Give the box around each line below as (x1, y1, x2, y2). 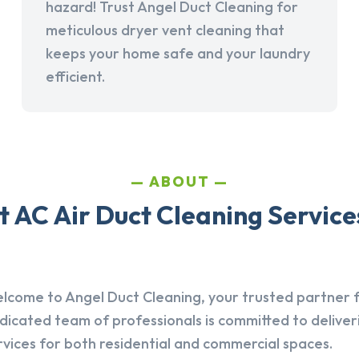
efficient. (45, 67, 105, 87)
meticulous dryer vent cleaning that (45, 21, 284, 40)
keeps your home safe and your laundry (45, 44, 310, 63)
